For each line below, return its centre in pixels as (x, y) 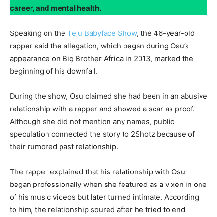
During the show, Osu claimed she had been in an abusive (108, 96)
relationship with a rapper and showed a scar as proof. (102, 108)
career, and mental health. (55, 8)
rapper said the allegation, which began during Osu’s (99, 46)
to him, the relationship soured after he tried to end (97, 209)
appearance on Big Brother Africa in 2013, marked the (101, 58)
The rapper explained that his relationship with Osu (97, 171)
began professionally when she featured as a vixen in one (108, 184)
